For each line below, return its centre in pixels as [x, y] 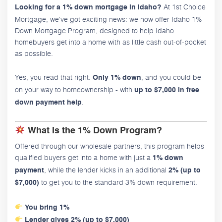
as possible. [34, 54]
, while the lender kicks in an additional [106, 169]
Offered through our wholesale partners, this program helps [110, 146]
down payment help [48, 103]
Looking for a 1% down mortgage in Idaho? [88, 8]
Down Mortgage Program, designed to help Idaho [94, 31]
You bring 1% [47, 207]
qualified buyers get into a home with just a [84, 157]
